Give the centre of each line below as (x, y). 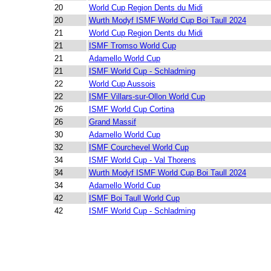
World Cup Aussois (122, 84)
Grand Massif (113, 122)
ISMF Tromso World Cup (132, 46)
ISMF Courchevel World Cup (139, 147)
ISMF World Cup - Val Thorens (142, 160)
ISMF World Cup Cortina (132, 109)
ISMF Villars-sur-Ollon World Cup (147, 96)
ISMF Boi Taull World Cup (134, 198)
